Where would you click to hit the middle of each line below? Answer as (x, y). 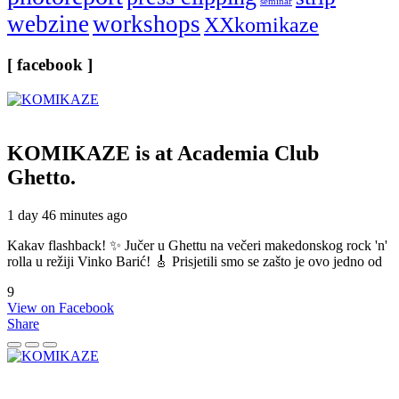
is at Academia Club (227, 153)
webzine (48, 24)
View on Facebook (61, 307)
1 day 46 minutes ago (67, 215)
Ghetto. (41, 177)
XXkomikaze (261, 25)
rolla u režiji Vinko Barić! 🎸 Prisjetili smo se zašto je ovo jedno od (195, 261)
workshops (147, 24)
